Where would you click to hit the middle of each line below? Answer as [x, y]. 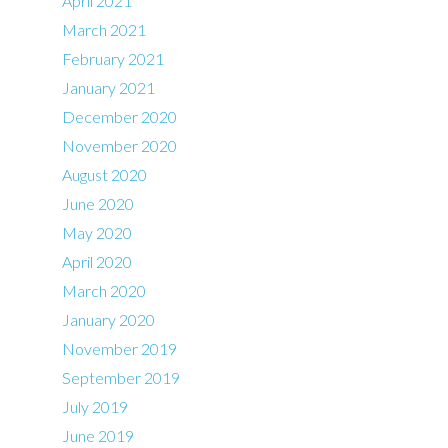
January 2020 [109, 319]
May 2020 [97, 232]
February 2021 [113, 58]
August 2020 [105, 174]
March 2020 [104, 290]
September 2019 [121, 377]
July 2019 [95, 406]
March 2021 [104, 29]
